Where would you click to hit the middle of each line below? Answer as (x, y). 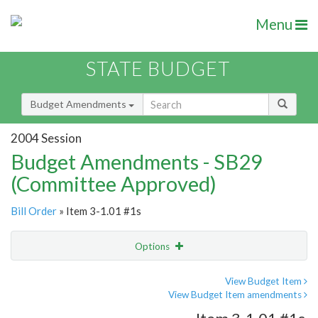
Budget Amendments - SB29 (137, 162)
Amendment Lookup (59, 305)
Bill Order (34, 211)
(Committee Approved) (114, 184)
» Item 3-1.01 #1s (99, 211)
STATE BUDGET (158, 69)
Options (153, 247)
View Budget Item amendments (236, 295)
